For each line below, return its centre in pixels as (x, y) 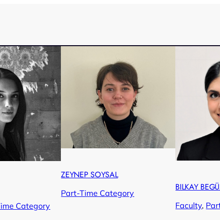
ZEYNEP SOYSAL (90, 174)
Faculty (189, 205)
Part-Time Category (98, 193)
